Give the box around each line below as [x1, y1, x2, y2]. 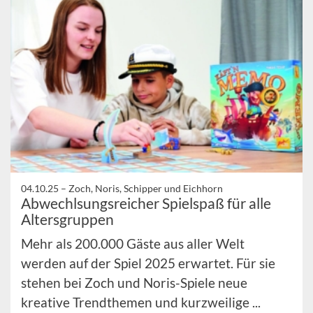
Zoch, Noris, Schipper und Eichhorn [68, 182, 223, 195]
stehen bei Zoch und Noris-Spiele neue [21, 275, 247, 291]
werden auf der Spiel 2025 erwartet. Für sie [21, 255, 275, 272]
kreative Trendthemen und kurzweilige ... [21, 294, 261, 311]
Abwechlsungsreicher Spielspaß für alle [21, 194, 271, 212]
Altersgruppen [21, 210, 114, 228]
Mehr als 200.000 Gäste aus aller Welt [21, 235, 245, 252]
